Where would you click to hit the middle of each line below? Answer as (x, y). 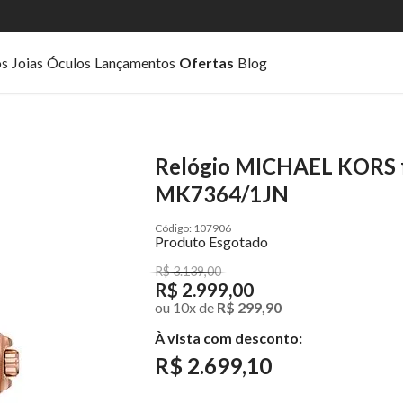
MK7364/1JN (222, 194)
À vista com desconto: (228, 338)
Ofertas (206, 62)
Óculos (69, 62)
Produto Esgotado (211, 242)
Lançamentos (135, 62)
